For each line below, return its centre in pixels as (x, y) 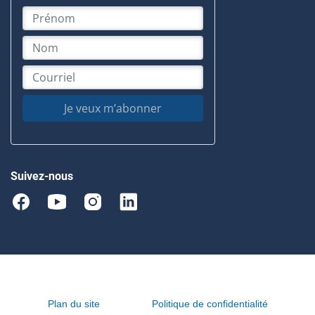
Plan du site (73, 303)
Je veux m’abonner (113, 108)
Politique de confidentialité (210, 303)
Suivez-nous (42, 176)
